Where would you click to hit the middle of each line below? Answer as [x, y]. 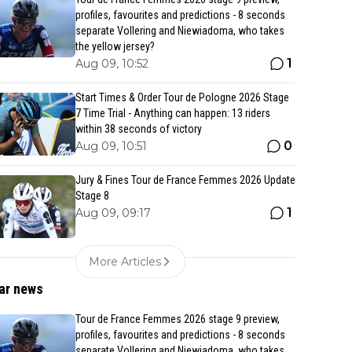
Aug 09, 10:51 [111, 146]
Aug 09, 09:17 [113, 213]
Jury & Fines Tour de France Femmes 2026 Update [185, 180]
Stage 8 [92, 196]
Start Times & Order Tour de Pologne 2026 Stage [182, 97]
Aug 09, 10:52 [112, 64]
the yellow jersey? [115, 46]
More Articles [125, 262]
